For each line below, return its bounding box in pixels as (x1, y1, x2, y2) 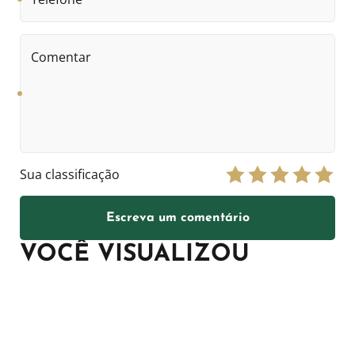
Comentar (20, 32, 80, 51)
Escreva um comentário (105, 211, 250, 224)
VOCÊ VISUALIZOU (20, 242, 250, 267)
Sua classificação (20, 165, 120, 183)
